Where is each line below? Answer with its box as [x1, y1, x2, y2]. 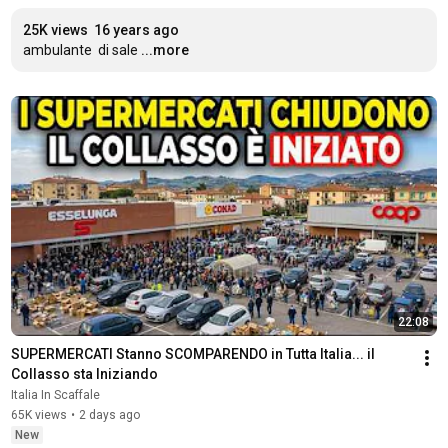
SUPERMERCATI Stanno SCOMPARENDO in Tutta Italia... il [10, 345, 375, 362]
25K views [22, 22, 88, 38]
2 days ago [78, 407, 140, 422]
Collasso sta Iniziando [10, 365, 158, 382]
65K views [10, 407, 67, 422]
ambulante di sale [22, 42, 138, 58]
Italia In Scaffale [10, 387, 100, 402]
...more [140, 42, 189, 58]
